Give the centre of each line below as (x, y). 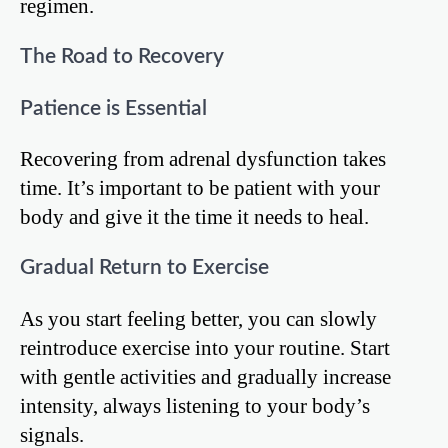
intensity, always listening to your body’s (195, 405)
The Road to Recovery (122, 56)
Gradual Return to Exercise (144, 268)
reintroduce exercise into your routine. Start (205, 347)
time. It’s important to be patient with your (200, 188)
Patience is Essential (113, 108)
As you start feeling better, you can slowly (198, 318)
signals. (52, 434)
